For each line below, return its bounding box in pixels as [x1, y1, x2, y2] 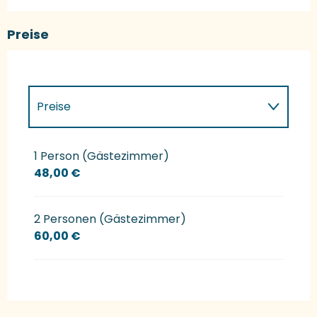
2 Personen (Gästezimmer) [34, 211, 186, 228]
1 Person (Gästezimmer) [34, 148, 169, 165]
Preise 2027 [37, 141, 100, 158]
